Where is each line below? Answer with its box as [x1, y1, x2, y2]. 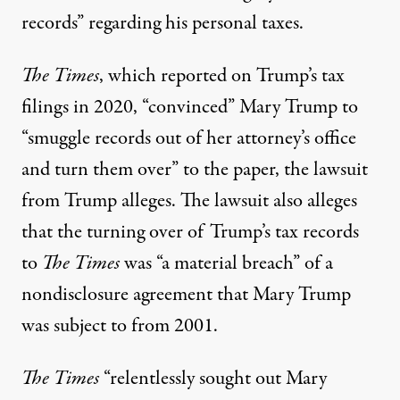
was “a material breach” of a [120, 249, 333, 279]
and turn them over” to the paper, [21, 155, 284, 185]
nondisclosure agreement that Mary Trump [21, 280, 351, 310]
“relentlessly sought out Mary [99, 364, 327, 394]
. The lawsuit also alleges [171, 187, 357, 216]
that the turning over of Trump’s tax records [21, 218, 359, 247]
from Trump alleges [21, 187, 171, 216]
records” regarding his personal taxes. [21, 9, 304, 38]
